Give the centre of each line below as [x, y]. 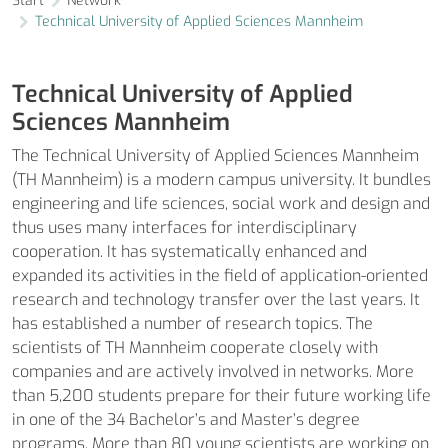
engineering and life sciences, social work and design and [221, 203]
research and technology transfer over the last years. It [216, 299]
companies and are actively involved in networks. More [213, 371]
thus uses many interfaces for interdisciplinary [184, 227]
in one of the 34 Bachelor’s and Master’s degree [186, 419]
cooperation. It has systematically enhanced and [189, 251]
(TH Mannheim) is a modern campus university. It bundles [221, 179]
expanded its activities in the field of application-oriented [220, 275]
